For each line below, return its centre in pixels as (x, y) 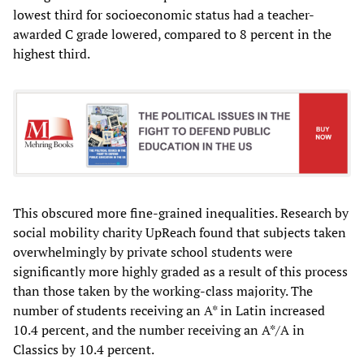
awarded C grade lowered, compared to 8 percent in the (172, 34)
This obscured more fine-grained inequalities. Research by (181, 213)
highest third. (52, 53)
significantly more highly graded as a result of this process (180, 271)
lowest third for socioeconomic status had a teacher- (164, 14)
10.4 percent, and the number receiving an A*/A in (159, 330)
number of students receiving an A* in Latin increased (169, 310)
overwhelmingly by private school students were (153, 252)
